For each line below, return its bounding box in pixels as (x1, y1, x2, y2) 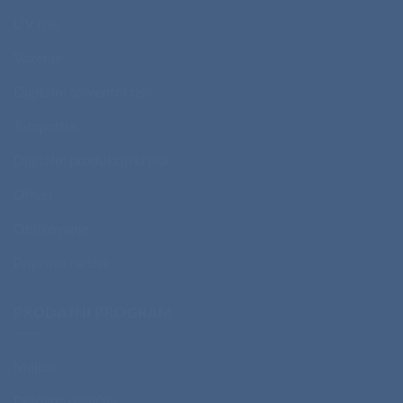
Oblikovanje (13, 219, 89, 237)
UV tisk (13, 13, 59, 31)
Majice (13, 357, 55, 375)
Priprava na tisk (13, 253, 110, 271)
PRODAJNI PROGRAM (13, 302, 173, 320)
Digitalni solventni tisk (13, 82, 152, 100)
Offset (13, 184, 53, 202)
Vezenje (13, 48, 62, 66)
